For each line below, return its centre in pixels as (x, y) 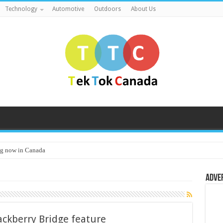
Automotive (68, 9)
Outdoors (107, 9)
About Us (143, 9)
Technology (21, 9)
